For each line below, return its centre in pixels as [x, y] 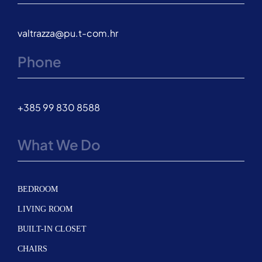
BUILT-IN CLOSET [52, 229]
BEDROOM [37, 189]
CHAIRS [32, 249]
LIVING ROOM [45, 209]
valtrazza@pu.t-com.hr [68, 33]
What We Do [59, 144]
